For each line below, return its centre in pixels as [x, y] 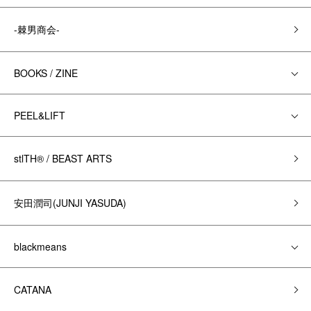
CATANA [33, 289]
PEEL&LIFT [40, 115]
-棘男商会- [37, 29]
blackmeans [40, 246]
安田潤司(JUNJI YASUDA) [70, 203]
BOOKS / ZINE [46, 73]
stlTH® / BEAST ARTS [63, 158]
